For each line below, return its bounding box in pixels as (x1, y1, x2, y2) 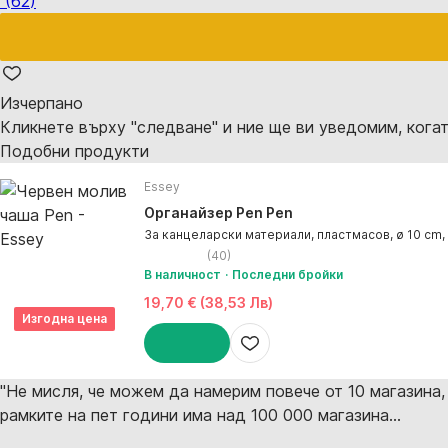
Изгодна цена (21, 311, 107, 326)
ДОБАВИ (144, 367, 198, 382)
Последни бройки (232, 267, 343, 282)
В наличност (144, 267, 221, 282)
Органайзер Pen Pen (144, 204, 293, 221)
